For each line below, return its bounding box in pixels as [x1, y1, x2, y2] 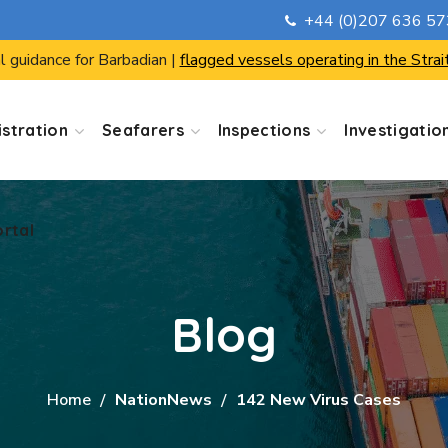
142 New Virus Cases [236, 389, 401, 411]
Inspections [217, 120, 311, 140]
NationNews [115, 389, 212, 411]
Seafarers [101, 120, 184, 140]
